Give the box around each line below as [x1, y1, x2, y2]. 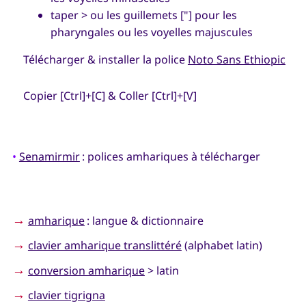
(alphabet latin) [181, 238, 262, 253]
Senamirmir [18, 149, 80, 165]
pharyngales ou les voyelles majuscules [50, 24, 253, 40]
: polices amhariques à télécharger [79, 149, 260, 165]
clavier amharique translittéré [27, 238, 182, 253]
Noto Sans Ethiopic [187, 51, 286, 67]
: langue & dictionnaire [84, 212, 204, 228]
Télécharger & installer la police [23, 51, 188, 67]
